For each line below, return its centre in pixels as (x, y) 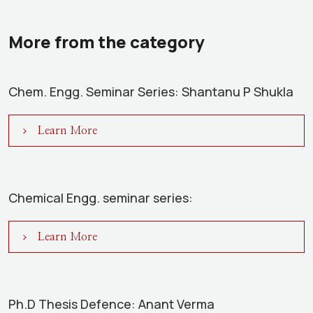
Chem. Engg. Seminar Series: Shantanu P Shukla (151, 92)
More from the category (107, 42)
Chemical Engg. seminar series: (101, 198)
